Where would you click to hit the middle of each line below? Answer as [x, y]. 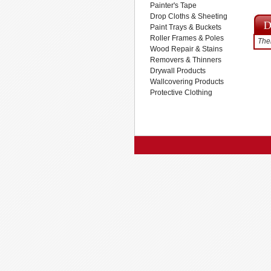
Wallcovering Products [187, 82]
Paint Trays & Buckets [186, 27]
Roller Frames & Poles [187, 38]
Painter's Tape [173, 5]
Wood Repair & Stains [186, 49]
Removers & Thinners [186, 60]
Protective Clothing [181, 93]
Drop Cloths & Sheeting [189, 16]
